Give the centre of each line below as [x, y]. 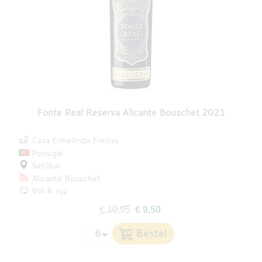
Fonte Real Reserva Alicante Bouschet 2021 [131, 113]
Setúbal [46, 166]
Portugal [48, 153]
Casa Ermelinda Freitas [75, 140]
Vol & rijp [50, 191]
